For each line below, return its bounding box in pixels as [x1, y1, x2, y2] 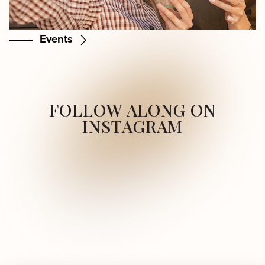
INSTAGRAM [82, 115, 183, 138]
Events [40, 31, 73, 47]
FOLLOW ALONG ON [49, 98, 216, 121]
